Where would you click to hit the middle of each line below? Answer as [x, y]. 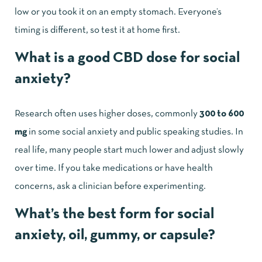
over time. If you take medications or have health [114, 168]
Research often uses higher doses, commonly [107, 114]
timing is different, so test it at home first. [97, 30]
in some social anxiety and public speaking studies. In [135, 132]
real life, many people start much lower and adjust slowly [129, 150]
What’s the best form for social [114, 215]
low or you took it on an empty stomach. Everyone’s [118, 12]
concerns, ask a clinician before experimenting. [110, 187]
